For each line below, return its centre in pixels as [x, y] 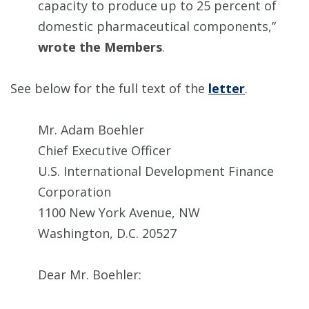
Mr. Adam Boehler [91, 130]
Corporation [74, 192]
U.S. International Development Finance [156, 171]
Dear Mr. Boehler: [90, 275]
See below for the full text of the [109, 89]
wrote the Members [100, 47]
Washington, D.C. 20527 [107, 233]
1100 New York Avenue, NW [119, 213]
